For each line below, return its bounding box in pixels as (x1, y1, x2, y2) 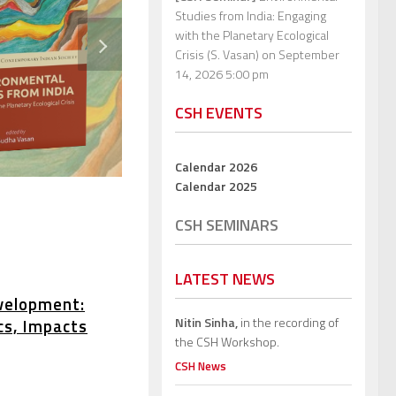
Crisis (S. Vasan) (175, 44, 259, 64)
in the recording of (238, 312, 339, 331)
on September (259, 44, 339, 64)
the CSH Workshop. (175, 331, 279, 351)
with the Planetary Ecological (175, 25, 329, 44)
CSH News (175, 356, 226, 375)
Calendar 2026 (175, 156, 257, 176)
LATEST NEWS (175, 266, 275, 291)
